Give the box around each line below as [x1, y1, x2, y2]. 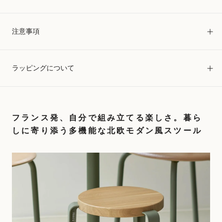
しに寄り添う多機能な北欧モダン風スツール [12, 126, 202, 135]
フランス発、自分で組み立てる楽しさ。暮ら [12, 113, 203, 122]
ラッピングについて [12, 64, 74, 72]
